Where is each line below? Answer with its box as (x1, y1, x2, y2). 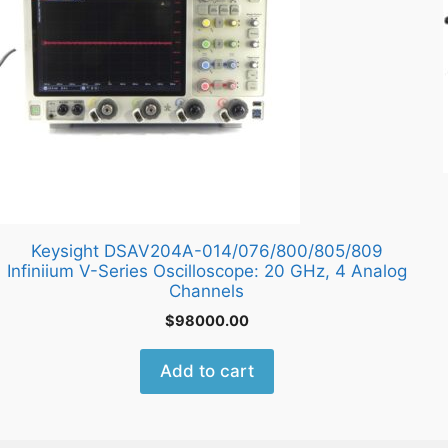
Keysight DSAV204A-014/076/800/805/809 (30, 241, 383, 262)
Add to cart (159, 361, 254, 382)
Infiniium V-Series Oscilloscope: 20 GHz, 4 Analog (6, 261, 407, 282)
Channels (169, 281, 245, 302)
